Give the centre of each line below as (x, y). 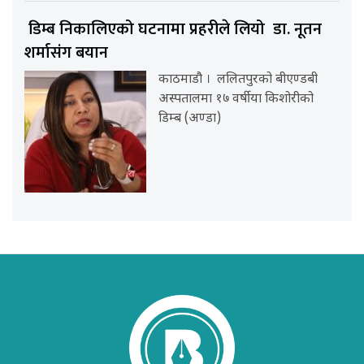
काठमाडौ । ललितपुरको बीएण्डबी (238, 80)
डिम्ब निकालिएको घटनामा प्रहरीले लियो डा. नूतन (173, 30)
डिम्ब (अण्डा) (190, 119)
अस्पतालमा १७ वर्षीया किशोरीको (236, 100)
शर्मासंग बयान (68, 53)
